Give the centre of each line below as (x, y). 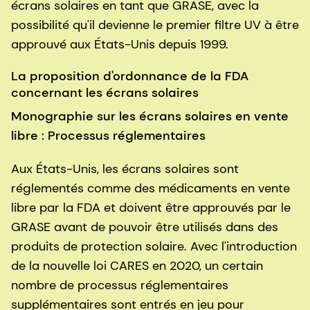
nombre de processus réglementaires (120, 285)
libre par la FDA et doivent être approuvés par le (151, 208)
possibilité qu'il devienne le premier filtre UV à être (155, 25)
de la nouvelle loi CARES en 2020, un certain (137, 266)
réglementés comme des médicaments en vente (151, 189)
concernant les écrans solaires (105, 93)
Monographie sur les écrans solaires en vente (150, 117)
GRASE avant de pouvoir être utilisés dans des (145, 227)
